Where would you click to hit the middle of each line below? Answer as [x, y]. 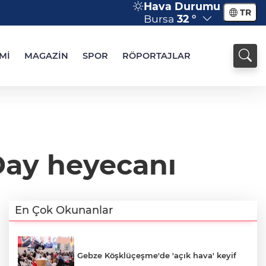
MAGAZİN [46, 56]
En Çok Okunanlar [64, 210]
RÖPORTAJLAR [156, 56]
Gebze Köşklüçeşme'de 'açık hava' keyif [157, 255]
